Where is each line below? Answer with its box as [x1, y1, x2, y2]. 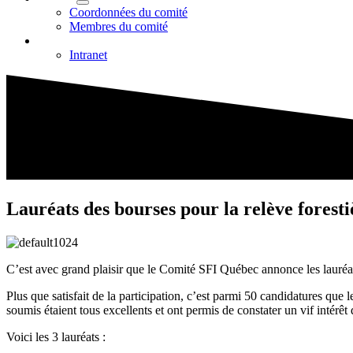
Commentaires [38, 34, 110, 47]
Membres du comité [69, 20, 168, 33]
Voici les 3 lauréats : [6, 329, 106, 344]
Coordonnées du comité [69, 6, 188, 19]
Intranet [69, 48, 107, 61]
